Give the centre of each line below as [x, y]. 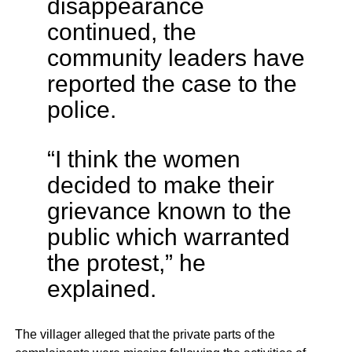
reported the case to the [172, 84]
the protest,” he [126, 263]
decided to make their [160, 185]
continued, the [121, 32]
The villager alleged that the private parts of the [145, 335]
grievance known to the [169, 211]
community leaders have [176, 58]
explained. [101, 289]
